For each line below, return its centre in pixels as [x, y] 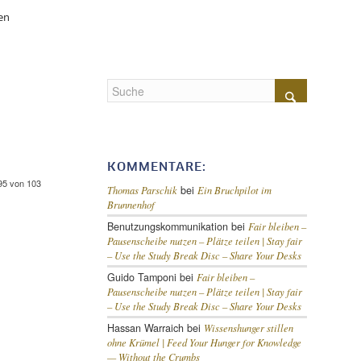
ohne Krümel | [137, 343]
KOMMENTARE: [156, 168]
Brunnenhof [131, 205]
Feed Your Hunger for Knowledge [234, 343]
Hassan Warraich [145, 328]
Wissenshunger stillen [248, 328]
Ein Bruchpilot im [234, 191]
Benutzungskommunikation [167, 227]
